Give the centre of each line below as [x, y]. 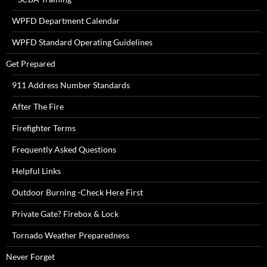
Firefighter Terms [44, 128]
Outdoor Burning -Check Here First [77, 193]
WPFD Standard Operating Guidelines [82, 42]
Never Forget [30, 257]
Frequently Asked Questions [64, 150]
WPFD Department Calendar [66, 21]
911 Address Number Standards [71, 85]
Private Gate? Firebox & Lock [65, 214]
